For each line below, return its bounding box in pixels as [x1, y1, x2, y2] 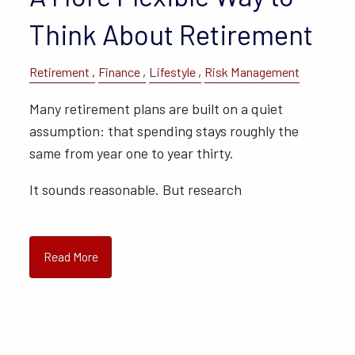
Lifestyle [149, 64, 197, 80]
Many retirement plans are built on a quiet [29, 99, 284, 117]
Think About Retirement [29, 17, 314, 52]
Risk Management [204, 64, 300, 80]
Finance [98, 64, 141, 80]
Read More [43, 249, 98, 264]
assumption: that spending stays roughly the [29, 121, 300, 139]
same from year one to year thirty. [29, 143, 235, 162]
